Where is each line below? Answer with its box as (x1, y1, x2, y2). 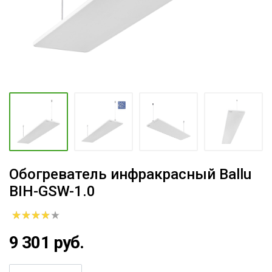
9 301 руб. (9, 233, 84, 253)
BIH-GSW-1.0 (9, 183, 95, 200)
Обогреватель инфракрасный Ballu (9, 166, 251, 183)
